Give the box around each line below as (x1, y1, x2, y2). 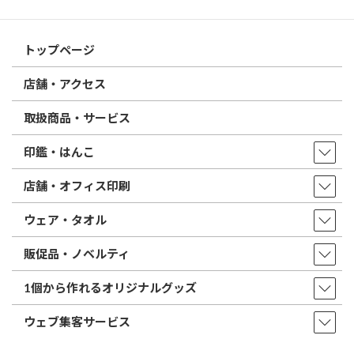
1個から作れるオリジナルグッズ (24, 281, 197, 296)
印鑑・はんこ (24, 145, 95, 160)
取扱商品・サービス (24, 111, 130, 126)
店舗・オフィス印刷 (24, 179, 130, 194)
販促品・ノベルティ (24, 247, 130, 262)
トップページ (24, 43, 95, 58)
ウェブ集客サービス (24, 314, 130, 330)
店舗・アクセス (24, 77, 106, 92)
